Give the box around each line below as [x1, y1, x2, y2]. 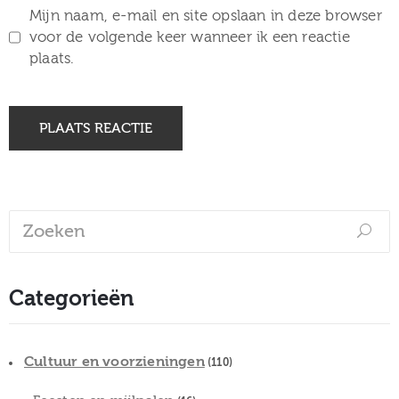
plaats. [29, 49, 75, 67]
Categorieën [9, 285, 134, 311]
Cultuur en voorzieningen [24, 353, 205, 370]
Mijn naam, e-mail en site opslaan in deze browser [29, 6, 382, 24]
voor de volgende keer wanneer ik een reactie [29, 28, 350, 45]
